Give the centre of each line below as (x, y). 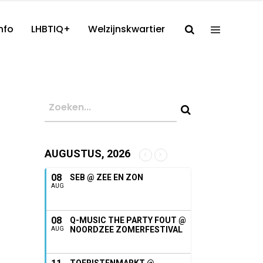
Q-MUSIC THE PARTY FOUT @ (128, 220)
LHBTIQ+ (51, 29)
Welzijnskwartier (127, 29)
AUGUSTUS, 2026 (87, 154)
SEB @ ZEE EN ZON (107, 177)
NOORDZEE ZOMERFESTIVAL (126, 230)
